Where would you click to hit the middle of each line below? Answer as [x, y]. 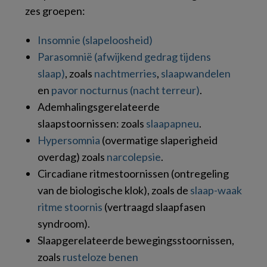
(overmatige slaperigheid [159, 140]
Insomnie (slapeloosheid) [95, 40]
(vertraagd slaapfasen [154, 207]
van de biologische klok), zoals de [114, 190]
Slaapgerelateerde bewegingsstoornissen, [136, 240]
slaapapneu [173, 123]
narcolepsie [134, 156]
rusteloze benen [100, 257]
